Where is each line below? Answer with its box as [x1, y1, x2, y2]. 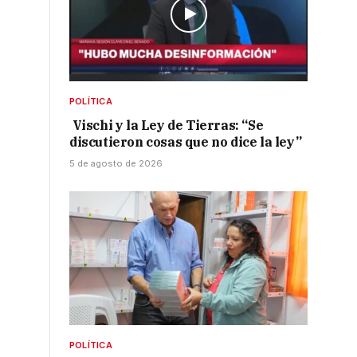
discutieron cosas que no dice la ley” [69, 133, 302, 150]
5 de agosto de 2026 [69, 157, 163, 169]
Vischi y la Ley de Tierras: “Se [69, 116, 264, 133]
